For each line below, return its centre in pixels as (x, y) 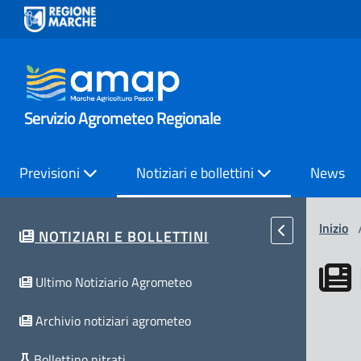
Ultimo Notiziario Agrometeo (114, 282)
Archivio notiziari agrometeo (113, 320)
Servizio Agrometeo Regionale (122, 118)
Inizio (334, 228)
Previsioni (51, 173)
